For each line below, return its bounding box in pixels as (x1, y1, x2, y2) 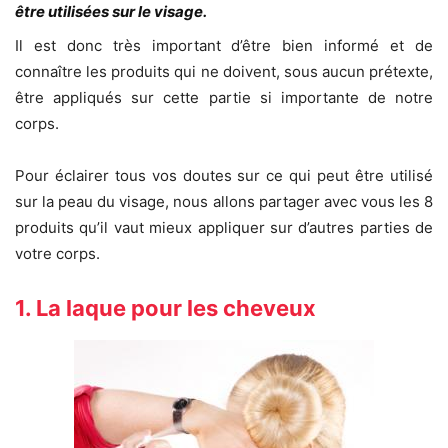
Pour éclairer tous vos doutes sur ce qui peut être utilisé (15, 166, 433, 186)
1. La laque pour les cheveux (15, 295, 316, 322)
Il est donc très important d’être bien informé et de (15, 36, 433, 56)
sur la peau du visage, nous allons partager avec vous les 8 (15, 192, 433, 212)
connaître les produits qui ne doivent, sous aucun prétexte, (15, 62, 433, 82)
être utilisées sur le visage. (15, 2, 207, 22)
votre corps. (15, 244, 100, 264)
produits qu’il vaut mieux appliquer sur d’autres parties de (15, 218, 433, 238)
